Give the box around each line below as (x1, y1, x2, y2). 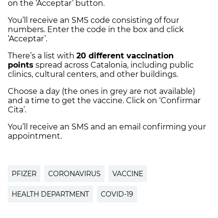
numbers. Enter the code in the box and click (8, 25, 184, 35)
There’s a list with (8, 51, 76, 61)
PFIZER (12, 169, 36, 179)
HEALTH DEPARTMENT (12, 190, 89, 199)
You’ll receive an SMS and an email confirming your (8, 122, 206, 132)
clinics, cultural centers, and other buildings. (8, 70, 178, 79)
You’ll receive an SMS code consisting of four (8, 16, 179, 25)
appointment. (8, 131, 62, 141)
